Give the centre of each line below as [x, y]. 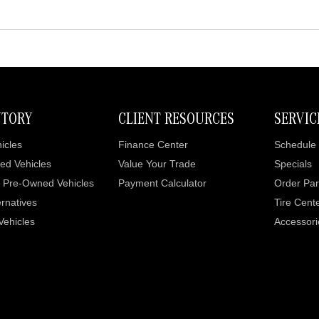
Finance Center [153, 145]
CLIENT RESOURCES [176, 121]
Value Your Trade [157, 164]
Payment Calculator [162, 183]
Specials [293, 164]
